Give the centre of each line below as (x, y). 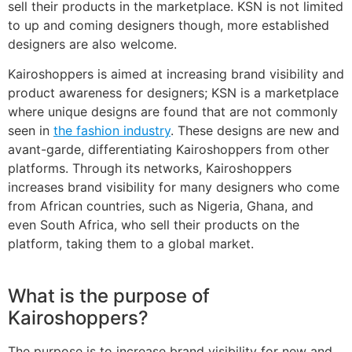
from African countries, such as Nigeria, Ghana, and (161, 206)
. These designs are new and (255, 131)
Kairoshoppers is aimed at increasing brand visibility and (176, 74)
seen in (31, 131)
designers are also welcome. (92, 44)
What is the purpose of (109, 296)
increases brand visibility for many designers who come (174, 187)
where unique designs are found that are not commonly (173, 112)
